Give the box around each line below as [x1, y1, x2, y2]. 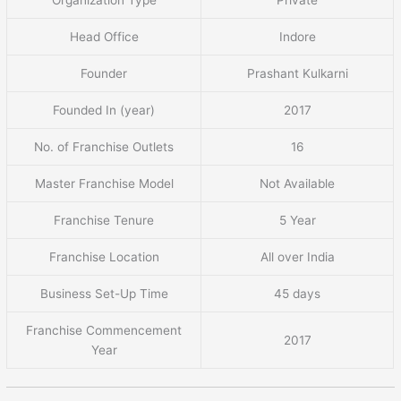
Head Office [69, 29, 139, 44]
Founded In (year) [53, 102, 156, 117]
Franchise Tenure [54, 212, 155, 227]
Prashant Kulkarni [246, 65, 348, 81]
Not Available [260, 175, 336, 191]
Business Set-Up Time [39, 286, 168, 301]
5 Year [278, 212, 316, 227]
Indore [278, 29, 316, 44]
